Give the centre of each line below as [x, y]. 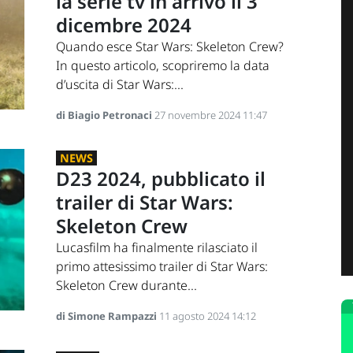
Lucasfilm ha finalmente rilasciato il [156, 248]
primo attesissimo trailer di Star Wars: [162, 267]
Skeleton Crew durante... [126, 286]
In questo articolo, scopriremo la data [162, 66]
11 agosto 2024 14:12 [207, 316]
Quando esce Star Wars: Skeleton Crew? [169, 47]
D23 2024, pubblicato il [160, 179]
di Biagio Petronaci [105, 115]
